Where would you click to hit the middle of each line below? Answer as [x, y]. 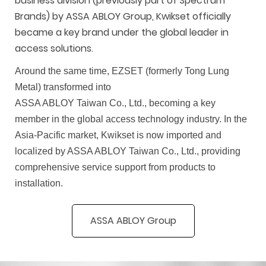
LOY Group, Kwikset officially [167, 17]
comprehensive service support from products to [115, 167]
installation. [39, 183]
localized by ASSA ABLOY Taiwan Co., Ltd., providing [128, 151]
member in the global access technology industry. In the [131, 119]
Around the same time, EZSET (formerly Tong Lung [122, 71]
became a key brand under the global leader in [122, 33]
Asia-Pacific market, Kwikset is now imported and [118, 135]
